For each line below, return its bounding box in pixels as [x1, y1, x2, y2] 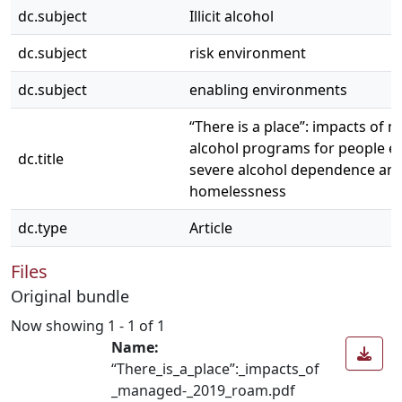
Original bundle [11, 285, 129, 307]
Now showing [11, 315, 108, 336]
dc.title [18, 149, 64, 169]
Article [189, 218, 232, 238]
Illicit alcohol [189, 6, 274, 26]
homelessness [189, 181, 286, 201]
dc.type [18, 218, 67, 238]
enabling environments [189, 80, 347, 100]
